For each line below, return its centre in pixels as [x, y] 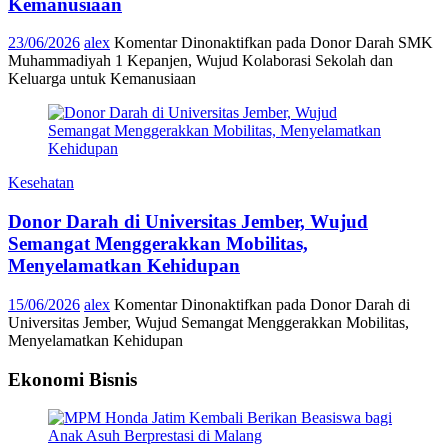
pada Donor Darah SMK [352, 43]
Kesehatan [41, 183]
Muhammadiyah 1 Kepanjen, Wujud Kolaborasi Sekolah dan [200, 61]
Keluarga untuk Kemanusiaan [102, 79]
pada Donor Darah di [341, 304]
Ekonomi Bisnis [72, 379]
